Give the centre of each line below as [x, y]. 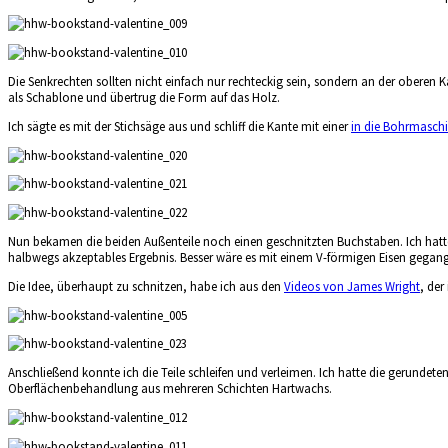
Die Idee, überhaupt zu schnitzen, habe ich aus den [146, 285]
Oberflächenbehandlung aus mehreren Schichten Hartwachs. [170, 388]
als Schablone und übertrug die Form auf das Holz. [144, 96]
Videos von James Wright [352, 285]
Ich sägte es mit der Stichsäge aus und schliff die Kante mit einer [179, 125]
